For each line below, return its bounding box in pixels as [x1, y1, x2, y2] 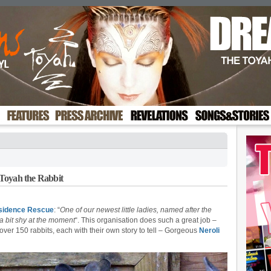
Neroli [199, 226, 220, 235]
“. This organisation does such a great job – [74, 216, 217, 224]
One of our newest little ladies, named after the [60, 206, 212, 214]
